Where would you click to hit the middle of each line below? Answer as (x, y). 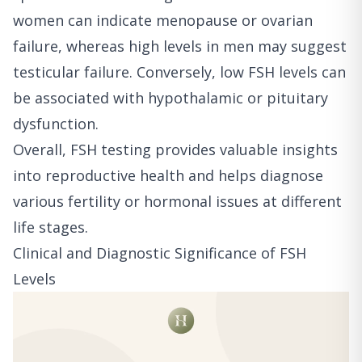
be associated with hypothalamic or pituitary (170, 98)
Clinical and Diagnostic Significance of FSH (160, 253)
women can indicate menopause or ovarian (163, 21)
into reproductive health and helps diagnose (168, 176)
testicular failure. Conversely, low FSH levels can (179, 72)
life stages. (51, 227)
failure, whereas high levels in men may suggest (180, 46)
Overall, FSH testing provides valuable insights (175, 150)
